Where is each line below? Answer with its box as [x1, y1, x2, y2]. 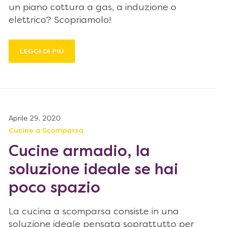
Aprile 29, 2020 [9, 116, 61, 122]
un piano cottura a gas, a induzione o [9, 4, 176, 12]
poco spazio [9, 181, 100, 196]
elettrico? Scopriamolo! [9, 16, 111, 25]
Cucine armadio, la [9, 145, 150, 160]
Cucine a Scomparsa [9, 128, 84, 134]
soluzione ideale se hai [9, 163, 178, 178]
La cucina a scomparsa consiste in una [9, 208, 179, 216]
